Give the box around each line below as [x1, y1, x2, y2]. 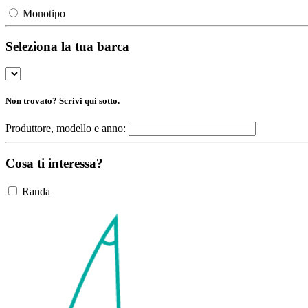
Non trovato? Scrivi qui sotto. [5, 96, 120, 107]
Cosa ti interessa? [5, 156, 103, 171]
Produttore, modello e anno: [5, 122, 126, 135]
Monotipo [23, 7, 65, 19]
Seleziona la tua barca [5, 39, 129, 54]
